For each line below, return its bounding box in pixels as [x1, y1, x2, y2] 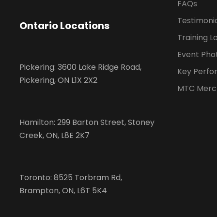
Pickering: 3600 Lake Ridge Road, [19, 62, 141, 73]
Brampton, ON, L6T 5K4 [19, 185, 107, 197]
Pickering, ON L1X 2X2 [19, 75, 97, 86]
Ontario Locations [19, 19, 109, 33]
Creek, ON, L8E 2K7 [19, 130, 90, 141]
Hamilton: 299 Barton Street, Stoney [19, 117, 155, 128]
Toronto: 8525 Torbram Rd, [19, 172, 122, 184]
